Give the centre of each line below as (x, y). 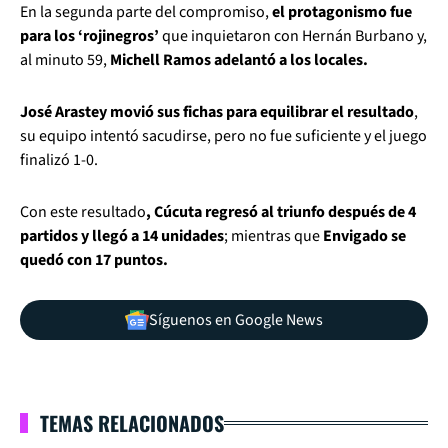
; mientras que (273, 236)
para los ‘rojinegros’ (89, 36)
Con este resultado (83, 212)
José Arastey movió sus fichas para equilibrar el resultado (217, 112)
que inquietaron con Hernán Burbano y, (293, 36)
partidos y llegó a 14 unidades (122, 236)
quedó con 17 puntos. (94, 260)
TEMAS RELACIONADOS (132, 423)
